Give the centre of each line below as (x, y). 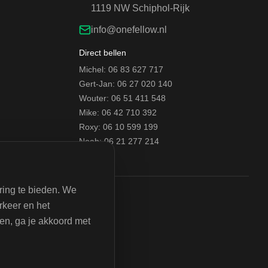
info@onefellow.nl (129, 30)
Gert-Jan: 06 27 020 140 (126, 84)
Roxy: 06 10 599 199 (118, 127)
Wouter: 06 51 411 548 (122, 98)
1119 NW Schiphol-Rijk (140, 8)
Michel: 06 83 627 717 (121, 69)
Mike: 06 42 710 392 (118, 112)
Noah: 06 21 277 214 (119, 141)
